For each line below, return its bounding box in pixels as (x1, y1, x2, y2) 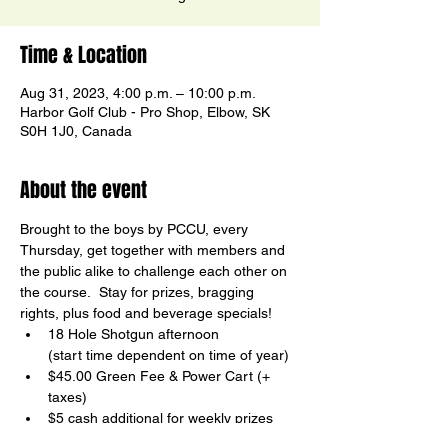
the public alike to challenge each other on (20, 263, 291, 279)
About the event (20, 175, 147, 205)
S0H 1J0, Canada (20, 123, 132, 139)
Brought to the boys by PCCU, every (20, 221, 252, 237)
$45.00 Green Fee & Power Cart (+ (48, 368, 274, 384)
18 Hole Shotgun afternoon (48, 326, 219, 342)
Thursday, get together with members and (20, 242, 289, 258)
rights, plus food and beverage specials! (20, 305, 272, 321)
